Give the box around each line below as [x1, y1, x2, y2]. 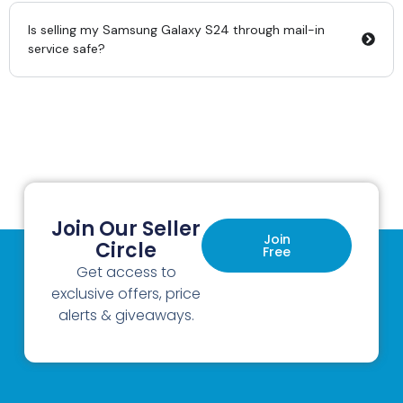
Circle [95, 237, 157, 265]
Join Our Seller [51, 215, 201, 244]
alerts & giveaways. [58, 305, 194, 327]
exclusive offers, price [51, 283, 201, 305]
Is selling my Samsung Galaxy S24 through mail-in [28, 21, 325, 38]
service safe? [28, 40, 105, 57]
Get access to [76, 262, 176, 283]
